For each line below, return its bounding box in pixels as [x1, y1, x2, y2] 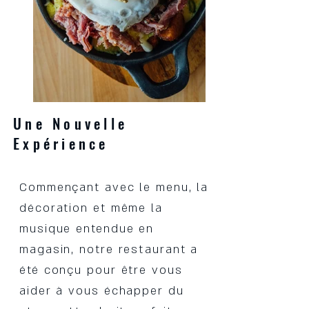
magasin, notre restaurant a [19, 241, 199, 257]
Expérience [13, 132, 116, 154]
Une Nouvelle [13, 112, 128, 134]
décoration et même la [19, 200, 163, 216]
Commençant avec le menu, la [19, 179, 209, 195]
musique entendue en [19, 221, 154, 237]
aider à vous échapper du [19, 283, 184, 299]
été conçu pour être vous [19, 262, 183, 278]
